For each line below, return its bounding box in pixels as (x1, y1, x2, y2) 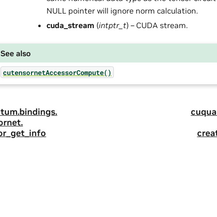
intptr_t (99, 20, 126, 31)
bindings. (19, 107, 58, 118)
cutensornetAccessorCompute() (3, 67, 112, 77)
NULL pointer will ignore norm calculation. (46, 6, 198, 16)
